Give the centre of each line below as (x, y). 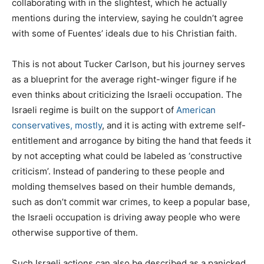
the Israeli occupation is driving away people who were (126, 217)
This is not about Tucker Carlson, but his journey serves (128, 64)
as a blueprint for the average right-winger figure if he (124, 79)
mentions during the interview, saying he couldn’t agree (128, 18)
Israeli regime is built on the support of (94, 110)
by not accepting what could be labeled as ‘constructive (127, 156)
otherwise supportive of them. (75, 232)
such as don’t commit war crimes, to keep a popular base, (131, 202)
